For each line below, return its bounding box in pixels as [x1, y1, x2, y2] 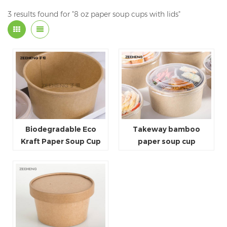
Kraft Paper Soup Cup [20, 136, 101, 146]
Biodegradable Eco [25, 124, 96, 134]
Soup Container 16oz [22, 148, 99, 158]
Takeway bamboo [133, 124, 200, 134]
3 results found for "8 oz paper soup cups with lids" [8, 10, 180, 19]
